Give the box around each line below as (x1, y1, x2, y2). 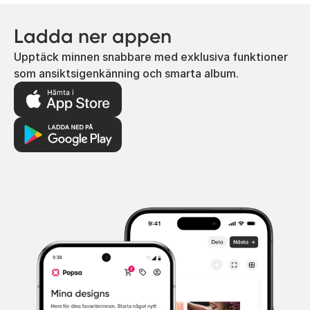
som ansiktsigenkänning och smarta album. (14, 66, 239, 80)
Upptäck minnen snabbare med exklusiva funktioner (14, 49, 288, 64)
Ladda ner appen (14, 24, 172, 48)
